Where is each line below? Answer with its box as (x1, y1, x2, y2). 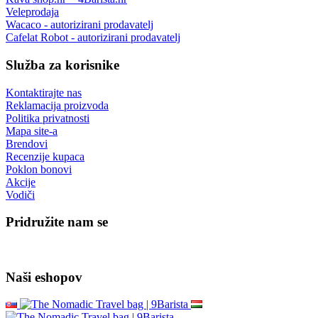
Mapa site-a (6, 124, 57, 137)
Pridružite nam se (6, 214, 108, 230)
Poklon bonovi (6, 163, 72, 175)
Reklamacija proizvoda (6, 99, 109, 111)
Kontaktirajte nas (6, 86, 82, 99)
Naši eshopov (6, 269, 82, 285)
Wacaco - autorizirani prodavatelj (6, 18, 153, 31)
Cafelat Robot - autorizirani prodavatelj (6, 31, 180, 44)
